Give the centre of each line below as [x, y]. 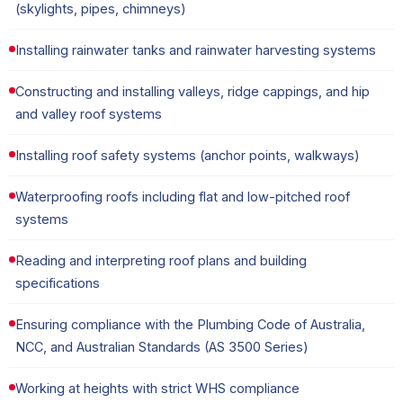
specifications [58, 283]
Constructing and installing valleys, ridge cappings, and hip [193, 92]
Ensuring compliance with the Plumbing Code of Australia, [190, 325]
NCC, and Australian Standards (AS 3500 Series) [162, 347]
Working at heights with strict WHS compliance [157, 389]
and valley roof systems [89, 114]
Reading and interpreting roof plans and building [161, 261]
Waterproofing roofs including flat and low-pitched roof [183, 197]
